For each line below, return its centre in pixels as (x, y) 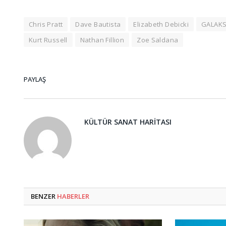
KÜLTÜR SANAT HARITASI (128, 122)
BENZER (44, 196)
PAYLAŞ (35, 79)
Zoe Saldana (158, 40)
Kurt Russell (48, 40)
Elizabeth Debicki (161, 24)
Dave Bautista (98, 24)
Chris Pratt (46, 24)
